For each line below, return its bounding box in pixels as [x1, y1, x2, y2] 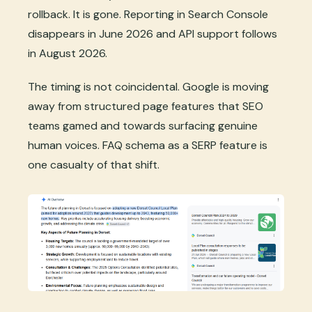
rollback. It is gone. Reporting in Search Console [28, 7, 268, 22]
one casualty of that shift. [28, 157, 159, 173]
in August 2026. [28, 46, 107, 61]
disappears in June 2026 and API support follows [28, 26, 277, 42]
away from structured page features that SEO [28, 99, 263, 114]
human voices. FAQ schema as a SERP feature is [28, 138, 267, 153]
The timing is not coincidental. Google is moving [28, 79, 269, 95]
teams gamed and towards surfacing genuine [28, 118, 258, 134]
